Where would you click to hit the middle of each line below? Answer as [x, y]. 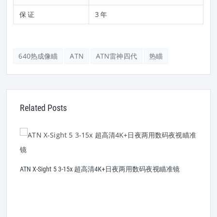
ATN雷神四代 [116, 56]
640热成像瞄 [38, 56]
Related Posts [43, 108]
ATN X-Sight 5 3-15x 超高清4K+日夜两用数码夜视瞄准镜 [100, 169]
